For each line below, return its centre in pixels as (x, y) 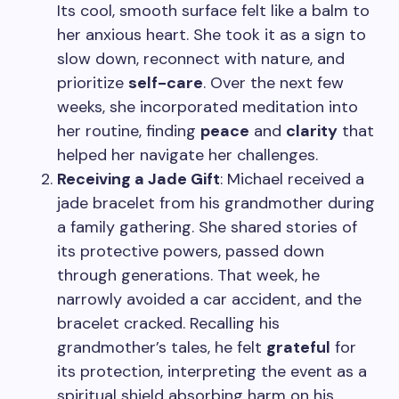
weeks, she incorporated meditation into (208, 107)
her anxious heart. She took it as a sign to (212, 35)
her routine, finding (129, 131)
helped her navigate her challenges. (187, 155)
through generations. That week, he (188, 275)
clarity (312, 131)
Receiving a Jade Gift (138, 179)
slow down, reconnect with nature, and (201, 59)
